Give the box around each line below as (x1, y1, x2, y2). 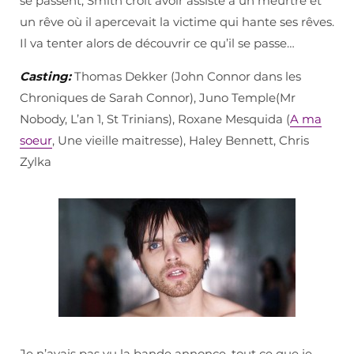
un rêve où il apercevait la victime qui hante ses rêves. (20, 14, 334, 30)
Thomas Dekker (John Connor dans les (71, 69, 301, 85)
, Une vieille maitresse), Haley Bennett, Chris (52, 133, 309, 149)
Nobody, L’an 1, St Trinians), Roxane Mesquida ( (20, 111, 290, 127)
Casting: (20, 69, 71, 85)
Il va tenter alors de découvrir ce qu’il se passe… (20, 36, 295, 51)
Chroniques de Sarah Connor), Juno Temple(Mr (20, 90, 296, 106)
